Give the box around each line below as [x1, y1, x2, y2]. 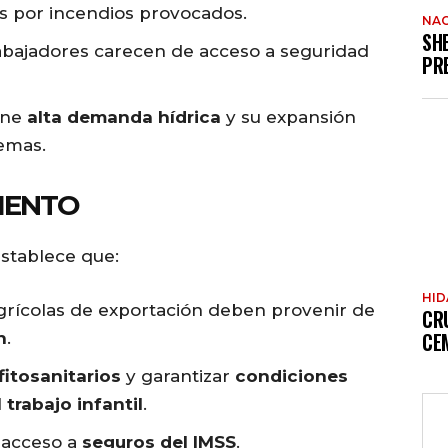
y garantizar [121, 366, 235, 387]
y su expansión [221, 107, 356, 128]
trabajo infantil [7, 394, 143, 415]
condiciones [235, 366, 348, 387]
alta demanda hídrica [27, 107, 221, 128]
